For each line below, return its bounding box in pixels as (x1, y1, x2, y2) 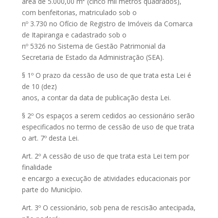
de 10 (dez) (21, 82, 57, 91)
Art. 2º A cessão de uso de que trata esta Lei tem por (21, 151, 189, 161)
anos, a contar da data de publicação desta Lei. (21, 93, 171, 102)
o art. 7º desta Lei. (21, 133, 79, 143)
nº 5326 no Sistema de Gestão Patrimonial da (21, 41, 165, 51)
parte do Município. (21, 185, 82, 194)
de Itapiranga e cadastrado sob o (21, 30, 127, 39)
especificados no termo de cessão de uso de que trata (21, 122, 194, 131)
